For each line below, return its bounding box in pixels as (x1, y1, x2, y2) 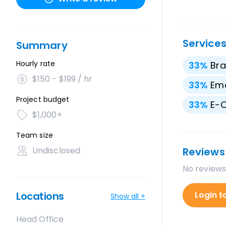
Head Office (16, 213, 64, 225)
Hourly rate (16, 59, 55, 69)
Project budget (16, 94, 70, 104)
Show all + (110, 191, 145, 201)
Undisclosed (32, 145, 80, 156)
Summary (16, 38, 68, 52)
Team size (16, 130, 53, 140)
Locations (16, 189, 64, 203)
